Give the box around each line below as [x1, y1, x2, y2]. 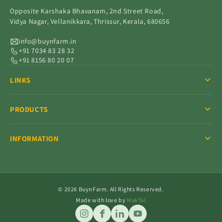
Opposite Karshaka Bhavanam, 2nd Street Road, [10, 6, 164, 15]
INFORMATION [10, 133, 59, 143]
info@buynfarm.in [19, 37, 77, 46]
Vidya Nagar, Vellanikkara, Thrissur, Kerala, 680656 [10, 17, 170, 26]
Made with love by [76, 196, 127, 204]
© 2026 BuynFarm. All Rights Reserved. [58, 185, 164, 193]
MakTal [127, 196, 146, 204]
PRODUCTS [10, 104, 48, 114]
